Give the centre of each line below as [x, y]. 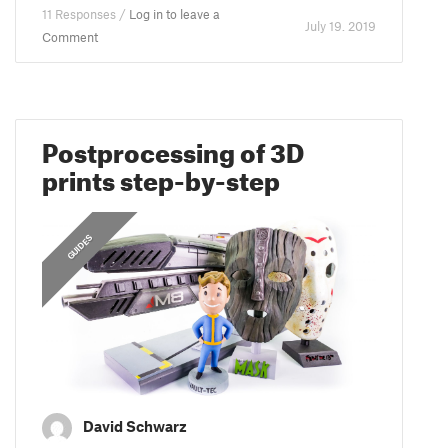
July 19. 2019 [340, 25]
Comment [70, 37]
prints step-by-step [161, 177]
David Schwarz [135, 426]
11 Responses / [86, 14]
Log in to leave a [175, 14]
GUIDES [80, 247]
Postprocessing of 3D [173, 149]
